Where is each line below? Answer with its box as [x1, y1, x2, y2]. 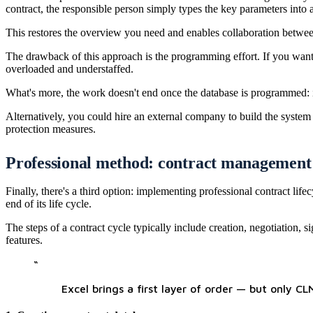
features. [6, 234, 43, 247]
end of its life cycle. [6, 198, 92, 210]
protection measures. [6, 123, 96, 136]
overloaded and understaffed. [6, 63, 133, 75]
